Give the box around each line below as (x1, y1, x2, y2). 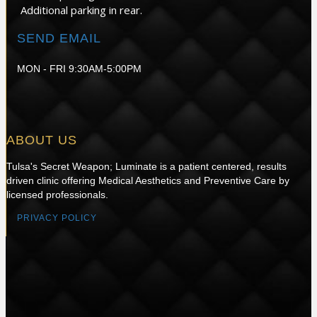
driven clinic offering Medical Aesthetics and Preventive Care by (6, 174, 289, 186)
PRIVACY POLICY (17, 212, 97, 223)
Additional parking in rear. (21, 2, 142, 17)
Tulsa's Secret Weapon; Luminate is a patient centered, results (6, 160, 287, 172)
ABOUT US (6, 132, 77, 147)
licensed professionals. (6, 188, 108, 200)
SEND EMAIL (17, 30, 101, 45)
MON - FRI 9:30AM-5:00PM (17, 62, 142, 74)
